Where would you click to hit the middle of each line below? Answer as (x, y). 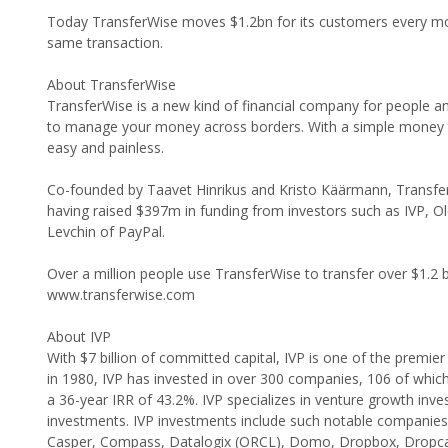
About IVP (79, 337)
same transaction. (105, 43)
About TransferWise (111, 85)
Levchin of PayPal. (106, 232)
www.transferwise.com (121, 295)
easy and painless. (105, 148)
